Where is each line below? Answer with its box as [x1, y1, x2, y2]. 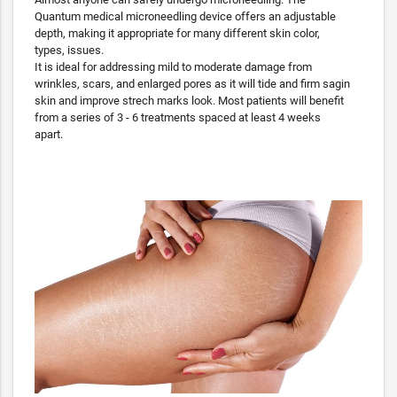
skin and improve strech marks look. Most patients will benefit [35, 93, 344, 107]
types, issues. [35, 43, 106, 57]
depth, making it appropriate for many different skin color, [35, 26, 320, 40]
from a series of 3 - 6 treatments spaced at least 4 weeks [35, 110, 321, 124]
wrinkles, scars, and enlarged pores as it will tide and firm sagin [35, 76, 350, 90]
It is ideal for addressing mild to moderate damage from [35, 59, 312, 74]
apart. [35, 127, 63, 141]
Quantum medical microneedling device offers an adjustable [35, 9, 336, 23]
